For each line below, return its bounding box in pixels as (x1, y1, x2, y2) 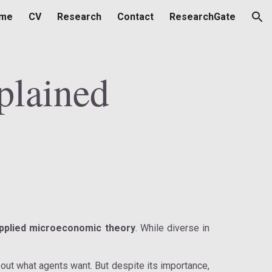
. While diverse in (135, 222, 210, 234)
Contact (117, 11, 154, 22)
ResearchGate (169, 11, 236, 22)
